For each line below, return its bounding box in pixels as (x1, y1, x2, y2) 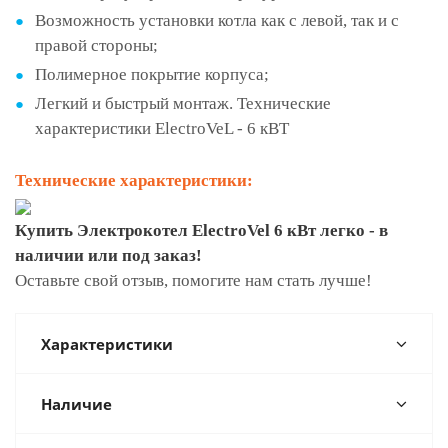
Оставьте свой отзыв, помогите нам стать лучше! (15, 271, 372, 290)
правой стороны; (35, 36, 158, 55)
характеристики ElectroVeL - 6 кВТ (35, 119, 289, 138)
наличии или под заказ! (15, 246, 202, 265)
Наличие (41, 394, 112, 414)
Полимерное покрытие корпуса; (35, 65, 269, 84)
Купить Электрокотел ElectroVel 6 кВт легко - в (15, 221, 388, 240)
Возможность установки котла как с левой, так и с (35, 11, 399, 30)
